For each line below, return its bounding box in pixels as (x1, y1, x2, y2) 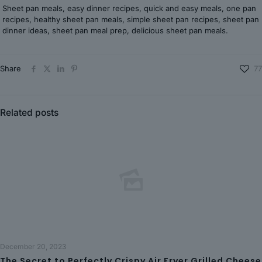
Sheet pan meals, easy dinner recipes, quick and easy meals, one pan (2, 4, 257, 13)
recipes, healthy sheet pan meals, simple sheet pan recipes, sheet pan (2, 15, 260, 24)
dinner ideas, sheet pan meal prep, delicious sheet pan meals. (2, 26, 229, 35)
